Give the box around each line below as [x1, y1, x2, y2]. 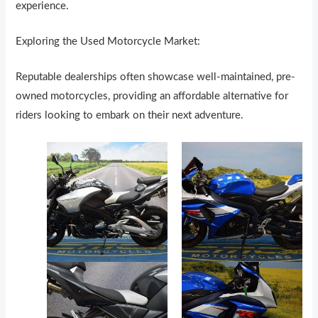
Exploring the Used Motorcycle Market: [16, 36, 201, 48]
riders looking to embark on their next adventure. [16, 110, 244, 121]
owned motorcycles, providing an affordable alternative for [16, 91, 289, 102]
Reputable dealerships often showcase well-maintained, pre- [16, 72, 296, 83]
